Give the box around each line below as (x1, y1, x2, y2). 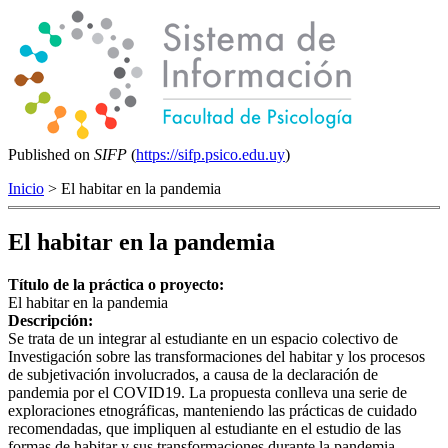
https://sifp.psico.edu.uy (136, 146, 285, 163)
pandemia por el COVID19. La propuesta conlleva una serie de (8, 383, 407, 401)
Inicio (8, 180, 44, 197)
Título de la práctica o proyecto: (8, 275, 228, 293)
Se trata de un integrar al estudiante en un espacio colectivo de (8, 329, 398, 347)
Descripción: (8, 311, 97, 329)
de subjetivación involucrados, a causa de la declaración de (8, 365, 378, 383)
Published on (8, 146, 94, 163)
